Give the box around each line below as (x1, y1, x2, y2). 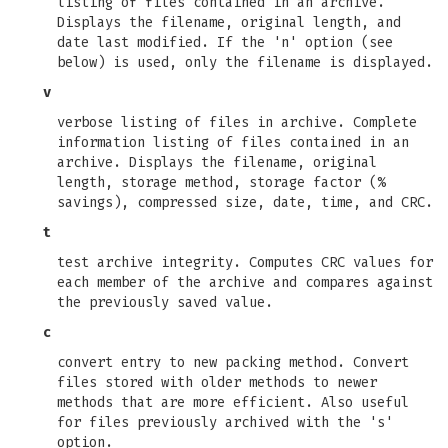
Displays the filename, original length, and (57, 14, 401, 31)
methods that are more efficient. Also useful (57, 394, 409, 411)
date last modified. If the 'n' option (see (57, 34, 393, 51)
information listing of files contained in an (57, 134, 409, 151)
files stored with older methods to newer (57, 374, 377, 391)
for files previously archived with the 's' (57, 414, 393, 431)
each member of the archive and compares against (57, 274, 433, 291)
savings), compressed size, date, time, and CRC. (57, 194, 433, 211)
